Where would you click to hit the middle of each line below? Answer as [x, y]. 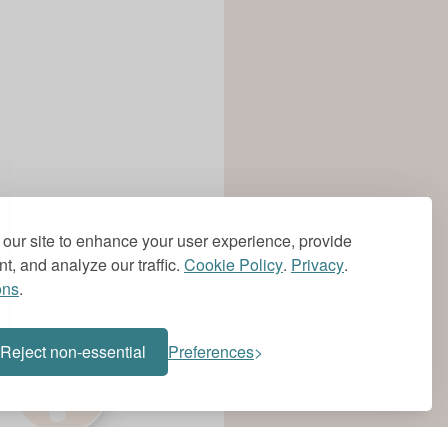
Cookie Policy [233, 264]
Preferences [211, 351]
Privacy [317, 264]
